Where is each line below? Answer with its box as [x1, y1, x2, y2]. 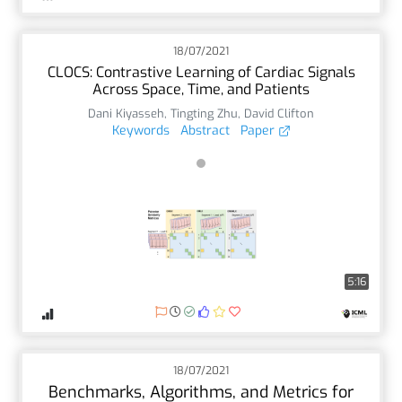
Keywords [111, 121, 170, 139]
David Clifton [244, 105, 314, 121]
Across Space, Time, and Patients [92, 79, 310, 99]
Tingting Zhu [170, 105, 238, 121]
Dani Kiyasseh [88, 105, 164, 121]
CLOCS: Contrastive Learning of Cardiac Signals [47, 62, 355, 82]
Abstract [179, 121, 230, 139]
